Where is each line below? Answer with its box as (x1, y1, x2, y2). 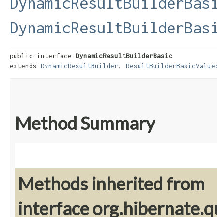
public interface (10, 52, 76, 60)
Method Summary (15, 112, 155, 134)
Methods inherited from (18, 173, 205, 195)
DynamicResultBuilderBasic (76, 52, 172, 60)
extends (10, 62, 41, 70)
